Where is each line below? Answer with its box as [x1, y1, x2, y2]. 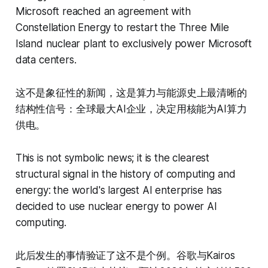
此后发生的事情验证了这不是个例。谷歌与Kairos [15, 249, 235, 262]
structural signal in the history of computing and [15, 168, 236, 181]
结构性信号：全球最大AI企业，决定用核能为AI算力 [15, 103, 247, 115]
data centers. [15, 54, 77, 66]
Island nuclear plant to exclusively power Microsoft [15, 38, 252, 50]
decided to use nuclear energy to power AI [15, 200, 217, 213]
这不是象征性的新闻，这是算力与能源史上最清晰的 [15, 87, 247, 99]
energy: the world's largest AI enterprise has [15, 184, 223, 197]
